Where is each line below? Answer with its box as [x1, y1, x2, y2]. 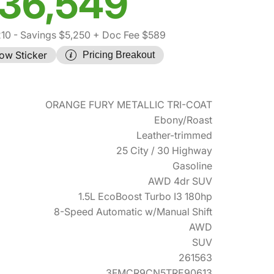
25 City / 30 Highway [116, 144, 212, 157]
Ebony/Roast [154, 114, 212, 126]
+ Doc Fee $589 [90, 29, 166, 41]
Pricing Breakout [83, 50, 155, 60]
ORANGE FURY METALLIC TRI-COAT [45, 98, 212, 111]
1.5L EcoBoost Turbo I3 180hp [78, 190, 212, 202]
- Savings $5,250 [10, 29, 91, 41]
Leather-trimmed [136, 129, 212, 141]
